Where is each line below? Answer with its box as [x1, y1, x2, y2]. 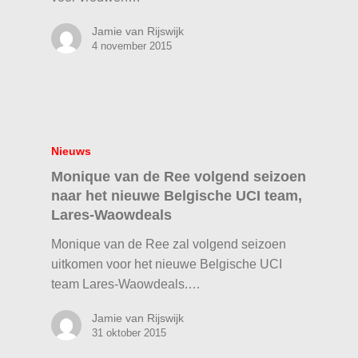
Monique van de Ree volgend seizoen [51, 168, 307, 185]
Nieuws [51, 145, 92, 158]
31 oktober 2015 [92, 327, 167, 340]
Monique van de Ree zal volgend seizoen [51, 237, 287, 252]
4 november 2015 [92, 40, 173, 53]
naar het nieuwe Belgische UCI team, [51, 187, 303, 205]
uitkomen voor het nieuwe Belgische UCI [51, 257, 283, 272]
